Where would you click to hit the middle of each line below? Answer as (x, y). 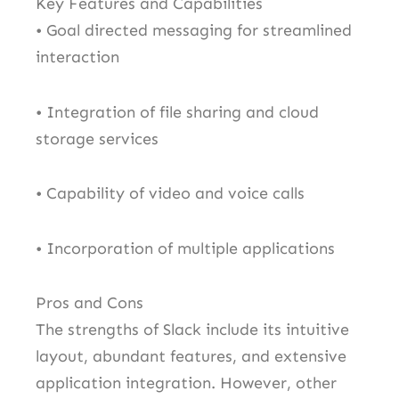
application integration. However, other (186, 383)
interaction (77, 57)
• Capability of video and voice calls (170, 194)
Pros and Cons (90, 303)
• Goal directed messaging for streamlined (194, 31)
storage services (97, 138)
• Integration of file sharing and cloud (177, 112)
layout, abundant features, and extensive (191, 357)
